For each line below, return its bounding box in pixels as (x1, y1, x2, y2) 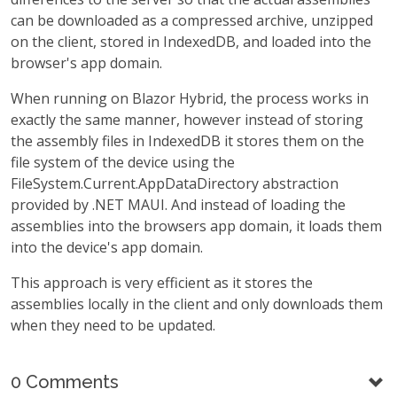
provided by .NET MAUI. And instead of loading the (11, 195, 346, 215)
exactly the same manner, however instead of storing (11, 110, 363, 130)
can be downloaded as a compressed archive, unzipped (11, 11, 373, 31)
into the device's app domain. (11, 237, 203, 258)
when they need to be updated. (11, 315, 215, 336)
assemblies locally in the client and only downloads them (11, 294, 383, 315)
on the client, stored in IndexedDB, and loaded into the (11, 32, 371, 52)
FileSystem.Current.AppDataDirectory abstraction (11, 174, 339, 194)
